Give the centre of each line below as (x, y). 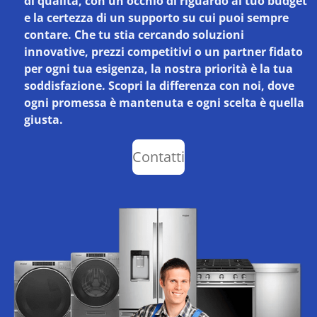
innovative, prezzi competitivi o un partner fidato (163, 52)
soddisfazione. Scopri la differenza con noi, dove (159, 86)
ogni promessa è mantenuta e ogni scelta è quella (164, 103)
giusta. (44, 120)
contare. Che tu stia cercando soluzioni (134, 35)
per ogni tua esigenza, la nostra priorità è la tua (158, 69)
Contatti (158, 157)
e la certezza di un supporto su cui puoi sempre (156, 18)
